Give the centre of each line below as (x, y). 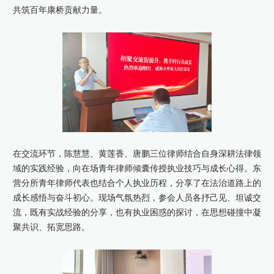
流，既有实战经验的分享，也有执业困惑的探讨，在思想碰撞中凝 (137, 213)
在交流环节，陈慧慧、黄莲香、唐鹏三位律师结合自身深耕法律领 (137, 154)
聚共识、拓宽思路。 (51, 228)
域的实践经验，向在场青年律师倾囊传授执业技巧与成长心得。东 (137, 169)
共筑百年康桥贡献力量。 (60, 10)
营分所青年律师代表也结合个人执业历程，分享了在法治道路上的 (137, 183)
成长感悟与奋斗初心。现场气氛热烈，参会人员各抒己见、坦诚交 (137, 198)
